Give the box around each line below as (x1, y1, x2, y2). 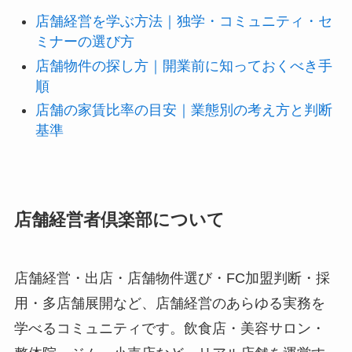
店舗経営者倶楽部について (13, 211, 225, 230)
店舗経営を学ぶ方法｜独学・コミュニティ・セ (35, 13, 332, 30)
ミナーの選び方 (35, 34, 134, 50)
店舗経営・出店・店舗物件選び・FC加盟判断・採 (13, 270, 330, 287)
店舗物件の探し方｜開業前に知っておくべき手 (35, 57, 332, 74)
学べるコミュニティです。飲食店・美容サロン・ (13, 321, 325, 337)
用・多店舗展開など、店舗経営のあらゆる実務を (13, 295, 325, 312)
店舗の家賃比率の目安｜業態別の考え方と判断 (35, 102, 332, 119)
